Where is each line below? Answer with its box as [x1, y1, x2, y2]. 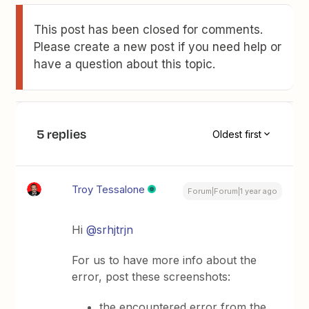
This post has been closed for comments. [34, 23, 263, 37]
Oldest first [212, 128, 261, 140]
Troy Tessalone [72, 183, 146, 196]
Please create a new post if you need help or [34, 40, 282, 54]
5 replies [37, 125, 87, 143]
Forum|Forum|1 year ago [187, 186, 277, 196]
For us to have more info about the [72, 253, 257, 267]
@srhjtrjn [86, 223, 134, 237]
